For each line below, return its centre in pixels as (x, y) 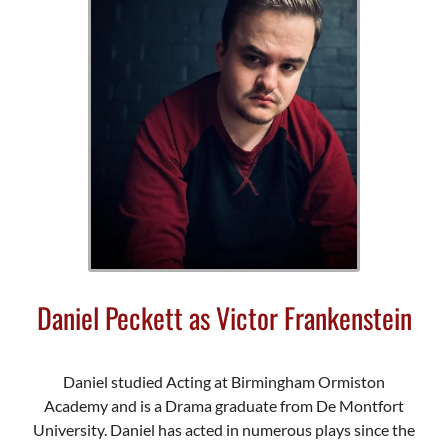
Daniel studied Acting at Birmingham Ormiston (224, 382)
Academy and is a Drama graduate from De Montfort (224, 406)
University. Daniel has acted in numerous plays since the (224, 430)
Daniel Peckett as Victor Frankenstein (224, 318)
